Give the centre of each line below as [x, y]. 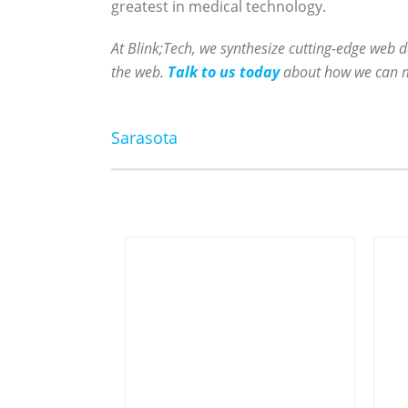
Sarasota [144, 138]
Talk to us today [224, 72]
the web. [139, 72]
